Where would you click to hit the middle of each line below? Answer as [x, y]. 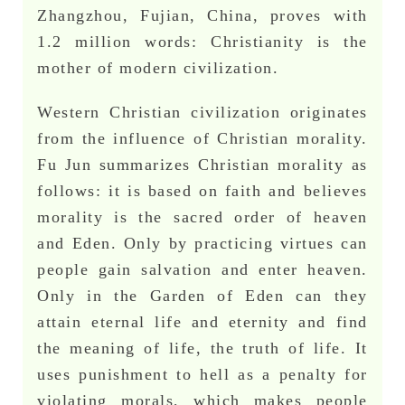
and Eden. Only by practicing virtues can [202, 243]
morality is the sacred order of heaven [202, 217]
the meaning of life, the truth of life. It [202, 348]
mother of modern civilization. [158, 67]
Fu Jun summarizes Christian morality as [202, 164]
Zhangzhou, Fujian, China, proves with [202, 15]
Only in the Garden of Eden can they [202, 295]
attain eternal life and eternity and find [202, 321]
